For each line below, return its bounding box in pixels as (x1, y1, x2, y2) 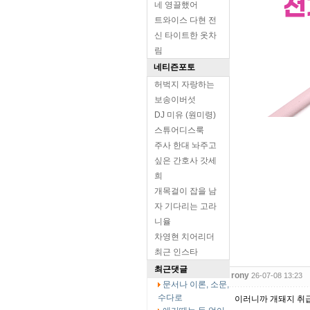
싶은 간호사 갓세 (154, 156, 217, 165)
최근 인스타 (154, 247, 198, 257)
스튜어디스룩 (154, 125, 204, 135)
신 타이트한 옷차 (154, 30, 217, 40)
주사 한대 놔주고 (154, 140, 217, 150)
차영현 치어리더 (154, 232, 215, 241)
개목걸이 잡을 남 (154, 186, 217, 196)
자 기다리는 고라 (154, 201, 217, 211)
